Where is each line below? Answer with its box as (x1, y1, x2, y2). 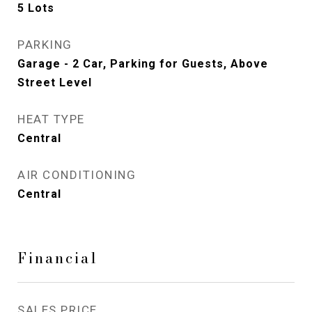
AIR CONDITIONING (17, 168, 136, 182)
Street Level (17, 76, 92, 89)
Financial (17, 247, 98, 269)
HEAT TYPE (17, 112, 85, 126)
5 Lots (17, 1, 54, 15)
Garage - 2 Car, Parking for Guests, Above (17, 57, 268, 70)
